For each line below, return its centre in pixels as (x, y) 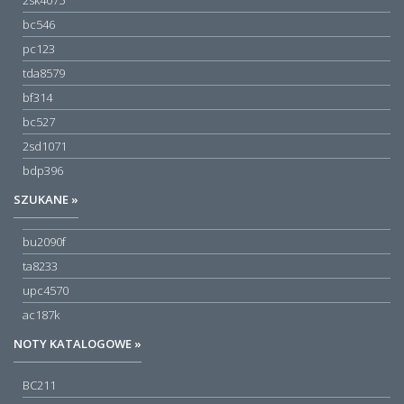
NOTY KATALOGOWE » (78, 344)
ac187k (41, 315)
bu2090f (44, 242)
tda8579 (44, 73)
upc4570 (46, 291)
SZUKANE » (46, 200)
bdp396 (43, 170)
